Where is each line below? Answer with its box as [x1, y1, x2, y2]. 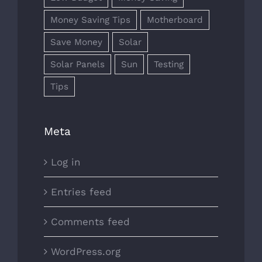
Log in [51, 156, 81, 168]
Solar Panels [50, 58, 105, 70]
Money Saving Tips [50, 14, 130, 25]
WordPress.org [51, 245, 120, 257]
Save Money [50, 36, 102, 47]
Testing [154, 58, 184, 70]
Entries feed [51, 185, 112, 198]
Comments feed [51, 215, 130, 227]
